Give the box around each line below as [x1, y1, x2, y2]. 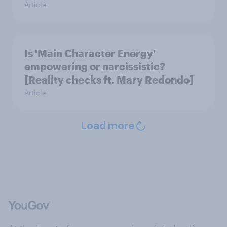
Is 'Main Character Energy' [24, 47, 156, 60]
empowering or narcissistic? [24, 60, 165, 73]
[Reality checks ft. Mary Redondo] [24, 73, 194, 86]
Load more [80, 121, 135, 132]
